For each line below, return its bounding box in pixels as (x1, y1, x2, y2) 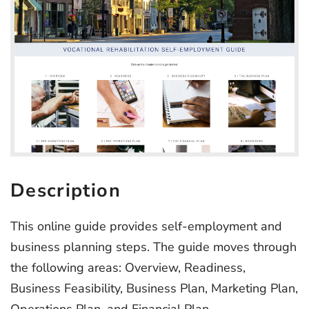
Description (10, 177, 121, 203)
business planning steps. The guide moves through (10, 239, 297, 256)
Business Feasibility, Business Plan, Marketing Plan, (10, 280, 298, 297)
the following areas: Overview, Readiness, (10, 259, 246, 277)
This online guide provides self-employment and (10, 218, 282, 235)
